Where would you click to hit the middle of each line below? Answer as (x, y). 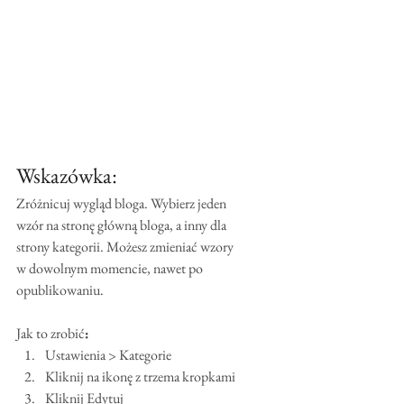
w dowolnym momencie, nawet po (111, 269)
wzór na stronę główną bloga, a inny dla (123, 225)
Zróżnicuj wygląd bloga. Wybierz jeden (123, 204)
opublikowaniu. (60, 290)
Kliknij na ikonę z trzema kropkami (140, 377)
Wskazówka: (67, 176)
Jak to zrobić (50, 334)
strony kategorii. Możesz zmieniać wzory (126, 247)
